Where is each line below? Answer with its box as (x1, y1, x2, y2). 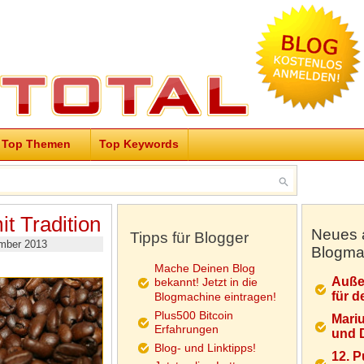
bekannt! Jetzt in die (154, 275, 258, 289)
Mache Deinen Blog (154, 262, 255, 275)
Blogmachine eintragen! (154, 290, 276, 304)
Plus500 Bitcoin (154, 309, 233, 322)
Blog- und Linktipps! (154, 341, 256, 354)
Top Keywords (98, 137, 179, 150)
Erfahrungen (154, 323, 219, 336)
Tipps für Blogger (129, 229, 249, 246)
